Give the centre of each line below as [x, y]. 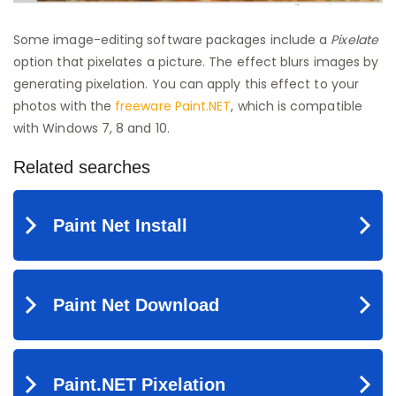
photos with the [65, 107]
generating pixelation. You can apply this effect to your [186, 84]
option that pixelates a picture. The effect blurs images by [196, 62]
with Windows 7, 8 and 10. [91, 129]
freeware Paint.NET [173, 107]
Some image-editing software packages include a [172, 40]
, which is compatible [297, 107]
